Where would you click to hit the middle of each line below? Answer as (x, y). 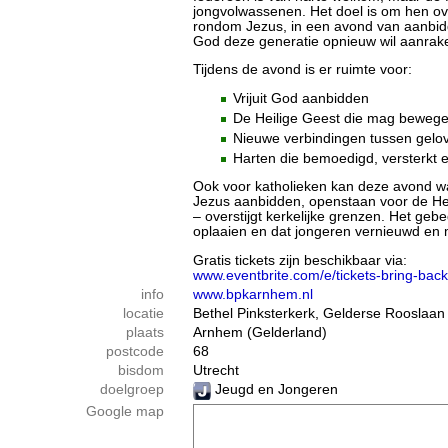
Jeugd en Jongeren (274, 389)
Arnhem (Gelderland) (260, 332)
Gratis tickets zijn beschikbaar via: (300, 260)
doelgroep (132, 389)
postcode (135, 351)
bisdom (141, 370)
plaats (145, 332)
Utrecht (216, 370)
